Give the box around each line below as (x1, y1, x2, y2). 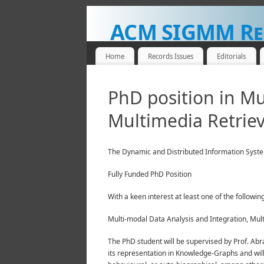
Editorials (217, 51, 246, 61)
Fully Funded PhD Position (108, 169, 192, 180)
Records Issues (148, 51, 194, 61)
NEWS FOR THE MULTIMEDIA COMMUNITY (110, 48, 262, 55)
